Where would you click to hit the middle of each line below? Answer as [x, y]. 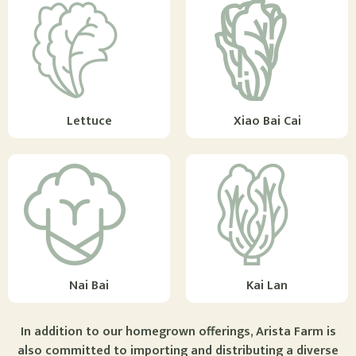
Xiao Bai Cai [267, 121]
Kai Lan [267, 285]
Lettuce [89, 121]
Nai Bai [89, 285]
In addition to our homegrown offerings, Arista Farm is [178, 331]
